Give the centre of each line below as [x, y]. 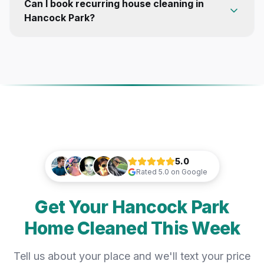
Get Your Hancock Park [132, 207]
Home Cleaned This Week [132, 228]
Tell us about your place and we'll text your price [132, 256]
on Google [188, 171]
